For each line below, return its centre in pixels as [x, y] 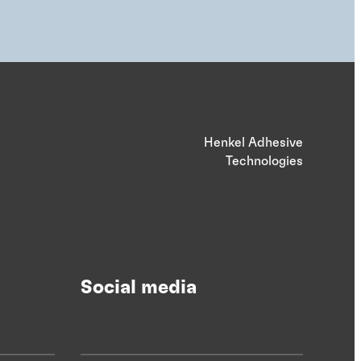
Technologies [264, 161]
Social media [139, 287]
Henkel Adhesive [253, 142]
